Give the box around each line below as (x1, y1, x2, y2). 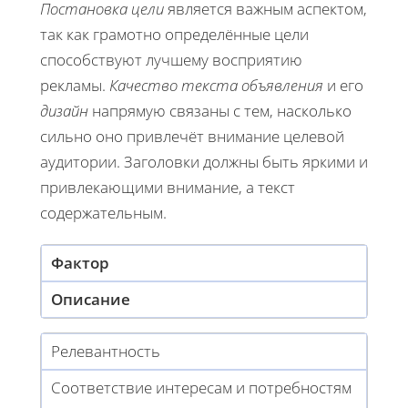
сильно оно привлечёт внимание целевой (40, 125, 344, 147)
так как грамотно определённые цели (40, 23, 309, 45)
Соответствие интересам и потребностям (51, 376, 352, 398)
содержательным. (40, 201, 167, 223)
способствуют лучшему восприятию (40, 48, 302, 70)
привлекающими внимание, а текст (40, 176, 295, 198)
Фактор (51, 251, 109, 273)
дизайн (40, 99, 88, 121)
